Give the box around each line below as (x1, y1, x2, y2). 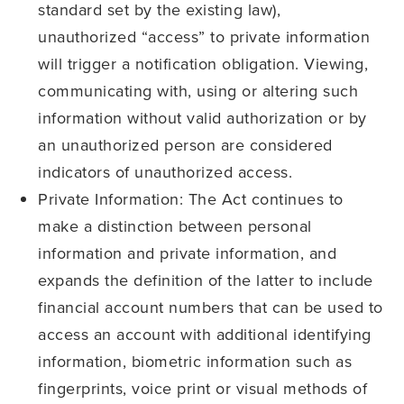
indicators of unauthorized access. (38, 161, 293, 184)
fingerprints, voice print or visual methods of (38, 377, 368, 400)
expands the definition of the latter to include (38, 269, 373, 292)
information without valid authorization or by (38, 106, 367, 130)
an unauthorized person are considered (38, 133, 333, 157)
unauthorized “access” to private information (38, 25, 371, 49)
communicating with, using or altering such (38, 79, 359, 103)
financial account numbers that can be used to (38, 296, 383, 319)
